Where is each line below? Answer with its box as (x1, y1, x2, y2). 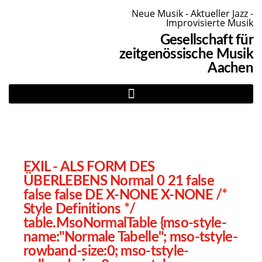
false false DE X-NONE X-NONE (23, 188, 216, 202)
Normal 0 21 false (110, 174, 214, 188)
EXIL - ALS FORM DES (23, 160, 155, 174)
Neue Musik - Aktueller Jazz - (132, 7, 253, 20)
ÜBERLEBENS (23, 174, 111, 188)
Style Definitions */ (23, 202, 136, 216)
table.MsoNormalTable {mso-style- (23, 216, 226, 230)
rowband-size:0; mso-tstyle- (23, 244, 189, 258)
